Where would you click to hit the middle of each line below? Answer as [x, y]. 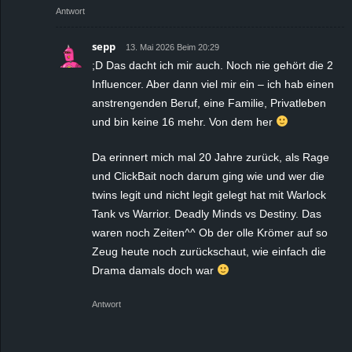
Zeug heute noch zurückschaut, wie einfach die [209, 251]
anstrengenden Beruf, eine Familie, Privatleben [209, 103]
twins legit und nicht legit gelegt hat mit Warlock [209, 194]
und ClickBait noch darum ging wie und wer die [208, 176]
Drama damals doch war [154, 270]
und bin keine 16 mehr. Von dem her [184, 121]
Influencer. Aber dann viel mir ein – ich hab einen [213, 84]
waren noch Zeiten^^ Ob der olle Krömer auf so [210, 232]
